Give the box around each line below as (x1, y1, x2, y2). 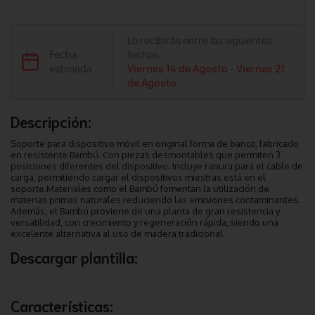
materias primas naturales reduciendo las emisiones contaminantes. (11, 193, 300, 205)
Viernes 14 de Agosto (127, 62, 229, 75)
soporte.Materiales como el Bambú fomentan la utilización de (11, 182, 269, 194)
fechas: (127, 48, 162, 61)
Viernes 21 (236, 62, 285, 75)
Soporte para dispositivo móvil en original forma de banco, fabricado (11, 137, 299, 149)
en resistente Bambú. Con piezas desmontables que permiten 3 (11, 148, 281, 160)
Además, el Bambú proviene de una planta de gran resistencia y (11, 205, 280, 217)
